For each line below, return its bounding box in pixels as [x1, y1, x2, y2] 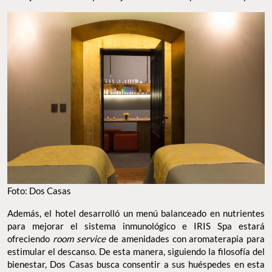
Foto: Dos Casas [7, 185, 71, 196]
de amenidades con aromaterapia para [106, 233, 265, 244]
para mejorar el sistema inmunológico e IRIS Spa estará [7, 220, 265, 231]
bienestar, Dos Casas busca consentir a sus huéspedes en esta [7, 258, 265, 270]
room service [52, 233, 106, 244]
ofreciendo [7, 233, 53, 244]
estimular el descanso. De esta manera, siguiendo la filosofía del [7, 245, 265, 257]
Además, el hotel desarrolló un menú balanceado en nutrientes [7, 207, 265, 219]
